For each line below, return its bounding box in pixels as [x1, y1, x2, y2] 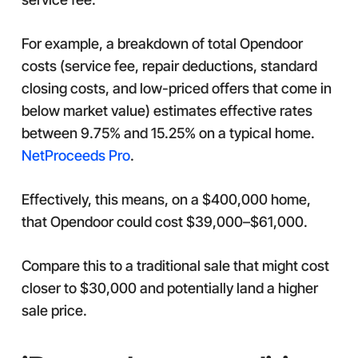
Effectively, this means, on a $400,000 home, [21, 191, 311, 208]
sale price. [21, 302, 87, 319]
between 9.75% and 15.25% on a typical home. [21, 125, 315, 141]
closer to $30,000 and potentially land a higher [21, 280, 318, 296]
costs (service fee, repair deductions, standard [21, 58, 317, 74]
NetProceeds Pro [21, 147, 130, 164]
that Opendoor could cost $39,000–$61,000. [21, 213, 308, 230]
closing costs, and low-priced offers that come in [21, 80, 332, 97]
